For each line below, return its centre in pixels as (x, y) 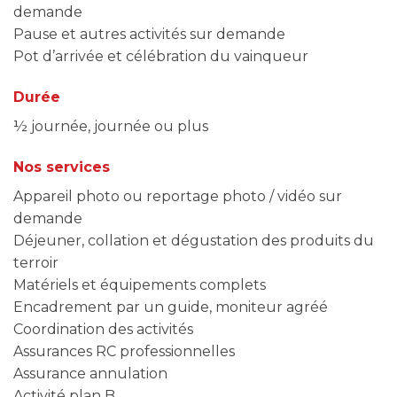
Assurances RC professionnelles (124, 351)
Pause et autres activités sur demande (149, 34)
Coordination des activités (103, 329)
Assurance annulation (90, 373)
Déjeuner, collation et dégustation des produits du (194, 240)
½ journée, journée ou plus (111, 126)
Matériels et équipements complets (140, 284)
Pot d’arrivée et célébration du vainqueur (161, 56)
